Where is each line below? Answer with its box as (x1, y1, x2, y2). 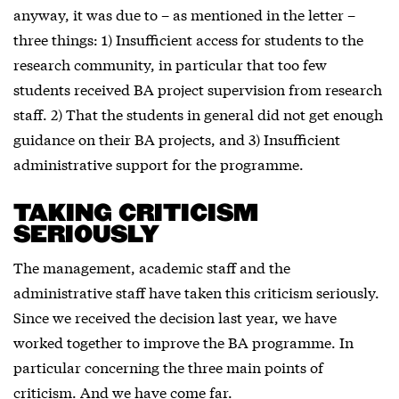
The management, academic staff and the (13, 256, 290, 277)
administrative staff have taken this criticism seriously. (13, 281, 379, 302)
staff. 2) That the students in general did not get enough (13, 103, 383, 124)
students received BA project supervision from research (13, 78, 382, 99)
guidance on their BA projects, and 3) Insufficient (13, 128, 340, 149)
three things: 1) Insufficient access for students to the (13, 28, 363, 49)
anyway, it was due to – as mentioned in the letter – (13, 4, 355, 24)
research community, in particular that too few (13, 53, 327, 74)
